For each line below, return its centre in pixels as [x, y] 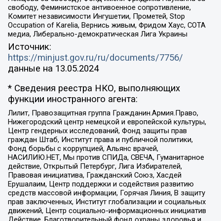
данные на [31, 68]
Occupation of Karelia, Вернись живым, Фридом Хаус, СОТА [107, 25]
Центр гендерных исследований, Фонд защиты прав [97, 130]
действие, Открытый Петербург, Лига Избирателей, [95, 166]
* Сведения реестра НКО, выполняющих [94, 89]
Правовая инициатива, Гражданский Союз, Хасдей [94, 175]
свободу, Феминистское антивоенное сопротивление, [99, 8]
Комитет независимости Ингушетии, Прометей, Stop [96, 17]
